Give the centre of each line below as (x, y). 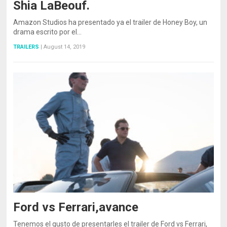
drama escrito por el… (48, 32)
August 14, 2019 (65, 47)
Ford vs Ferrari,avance (76, 207)
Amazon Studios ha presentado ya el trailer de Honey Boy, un (110, 22)
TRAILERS (26, 47)
